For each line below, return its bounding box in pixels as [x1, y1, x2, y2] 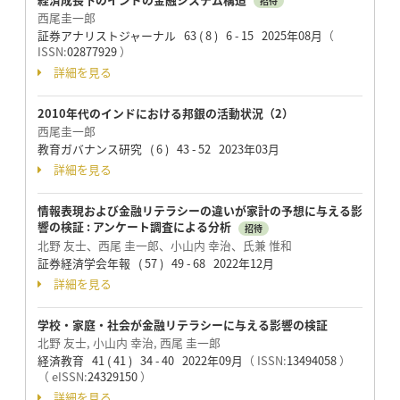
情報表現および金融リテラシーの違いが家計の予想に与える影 [37, 202, 362, 220]
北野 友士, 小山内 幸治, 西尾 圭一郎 [37, 333, 221, 351]
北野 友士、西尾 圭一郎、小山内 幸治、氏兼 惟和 [37, 236, 292, 254]
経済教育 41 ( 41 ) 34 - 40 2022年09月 [37, 351, 243, 369]
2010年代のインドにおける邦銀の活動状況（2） [37, 104, 294, 122]
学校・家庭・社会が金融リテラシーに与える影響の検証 [37, 315, 328, 333]
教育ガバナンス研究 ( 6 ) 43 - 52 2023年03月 [37, 140, 279, 158]
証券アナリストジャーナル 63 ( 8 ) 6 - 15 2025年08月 [37, 27, 322, 45]
